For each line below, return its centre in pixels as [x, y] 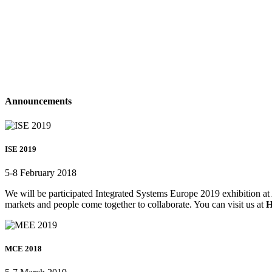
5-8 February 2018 [41, 173]
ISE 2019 [21, 149]
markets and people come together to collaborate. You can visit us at [135, 205]
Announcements [38, 101]
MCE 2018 [23, 249]
